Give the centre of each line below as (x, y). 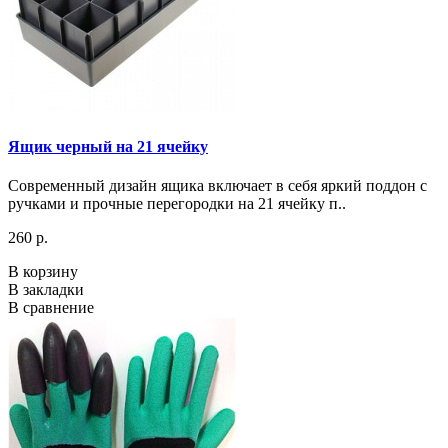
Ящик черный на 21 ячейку (108, 147)
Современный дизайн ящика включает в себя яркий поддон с (217, 186)
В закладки (46, 290)
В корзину (43, 272)
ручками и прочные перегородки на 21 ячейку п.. (177, 204)
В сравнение (51, 308)
